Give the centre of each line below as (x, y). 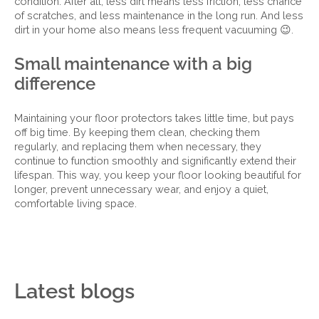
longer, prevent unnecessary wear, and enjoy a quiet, (141, 189)
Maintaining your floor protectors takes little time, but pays (154, 118)
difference (55, 84)
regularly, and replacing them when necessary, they (138, 146)
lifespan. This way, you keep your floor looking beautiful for (158, 175)
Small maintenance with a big (133, 64)
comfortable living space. (75, 203)
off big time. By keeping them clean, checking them (137, 132)
